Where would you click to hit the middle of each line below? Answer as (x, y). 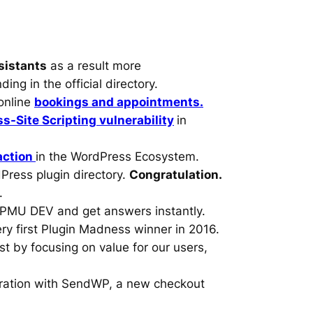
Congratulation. (176, 174)
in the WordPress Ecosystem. (117, 156)
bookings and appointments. (119, 102)
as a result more (94, 65)
